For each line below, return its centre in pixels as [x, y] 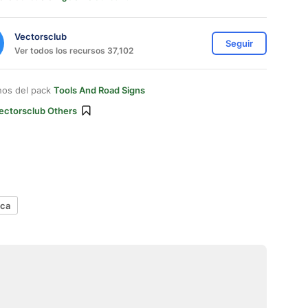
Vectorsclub [41, 36]
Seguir [239, 43]
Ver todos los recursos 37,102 [74, 50]
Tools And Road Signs [99, 90]
